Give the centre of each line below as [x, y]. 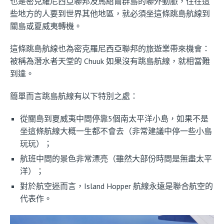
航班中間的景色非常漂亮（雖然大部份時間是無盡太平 [116, 158]
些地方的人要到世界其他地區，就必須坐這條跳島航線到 [110, 13]
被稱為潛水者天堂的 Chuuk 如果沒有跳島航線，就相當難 [110, 61]
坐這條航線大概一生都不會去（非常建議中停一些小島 [116, 131]
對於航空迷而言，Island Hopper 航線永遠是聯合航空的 [116, 186]
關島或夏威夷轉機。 [46, 26]
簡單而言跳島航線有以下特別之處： [74, 96]
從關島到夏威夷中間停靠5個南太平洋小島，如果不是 [114, 118]
